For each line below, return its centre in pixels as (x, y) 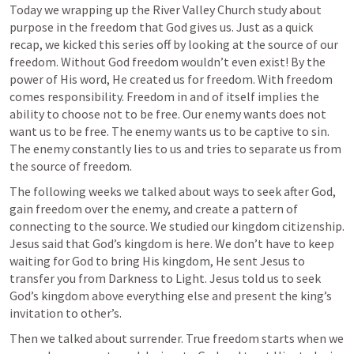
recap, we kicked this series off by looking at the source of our (174, 44)
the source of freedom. (72, 166)
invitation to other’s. (66, 313)
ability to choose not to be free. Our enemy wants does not (168, 114)
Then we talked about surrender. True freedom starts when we (177, 338)
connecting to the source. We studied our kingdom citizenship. (177, 226)
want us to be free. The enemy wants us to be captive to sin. (169, 131)
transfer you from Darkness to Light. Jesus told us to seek (165, 278)
